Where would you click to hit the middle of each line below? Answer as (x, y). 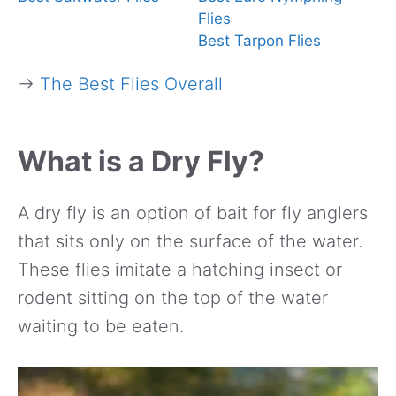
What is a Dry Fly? (141, 161)
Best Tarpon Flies (259, 40)
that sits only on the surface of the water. (190, 241)
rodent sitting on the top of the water (173, 297)
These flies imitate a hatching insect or (180, 269)
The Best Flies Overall (131, 84)
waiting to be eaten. (101, 326)
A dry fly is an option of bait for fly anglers (193, 213)
